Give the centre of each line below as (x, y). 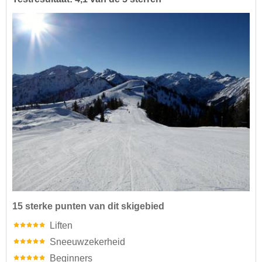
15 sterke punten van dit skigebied (88, 206)
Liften (61, 225)
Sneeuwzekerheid (87, 242)
